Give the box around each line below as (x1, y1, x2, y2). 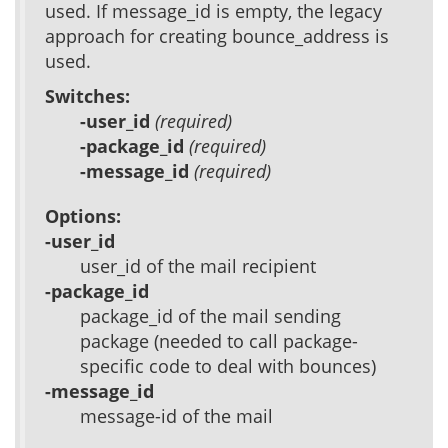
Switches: (45, 84, 130, 108)
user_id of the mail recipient (80, 254, 316, 278)
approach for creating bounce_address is (45, 24, 389, 48)
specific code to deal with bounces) (80, 354, 376, 378)
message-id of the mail (80, 404, 273, 428)
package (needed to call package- (80, 329, 358, 353)
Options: (45, 204, 121, 228)
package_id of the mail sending (80, 304, 341, 328)
